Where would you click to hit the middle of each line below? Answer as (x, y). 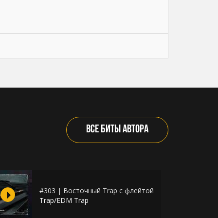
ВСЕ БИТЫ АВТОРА (117, 129)
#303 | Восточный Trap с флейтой (97, 190)
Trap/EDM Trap (64, 200)
